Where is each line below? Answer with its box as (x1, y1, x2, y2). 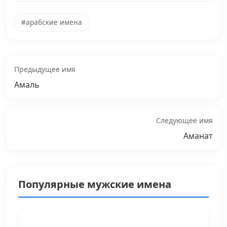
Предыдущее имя (14, 64, 75, 74)
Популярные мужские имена (18, 177, 171, 191)
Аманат (183, 130, 213, 141)
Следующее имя (156, 115, 213, 125)
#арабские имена (21, 17, 82, 27)
